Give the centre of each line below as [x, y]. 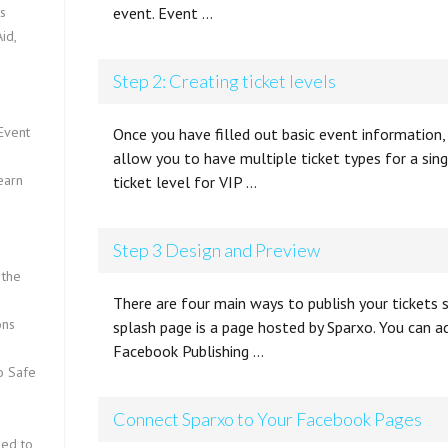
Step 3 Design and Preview [217, 250]
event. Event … [163, 13]
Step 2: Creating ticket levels [225, 81]
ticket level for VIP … [185, 182]
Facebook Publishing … [189, 351]
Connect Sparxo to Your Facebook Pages [268, 419]
